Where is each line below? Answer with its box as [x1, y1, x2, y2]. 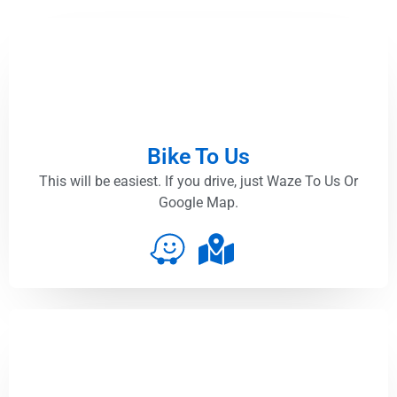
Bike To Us [147, 144, 250, 170]
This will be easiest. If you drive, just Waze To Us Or [39, 173, 358, 191]
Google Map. [159, 194, 238, 212]
